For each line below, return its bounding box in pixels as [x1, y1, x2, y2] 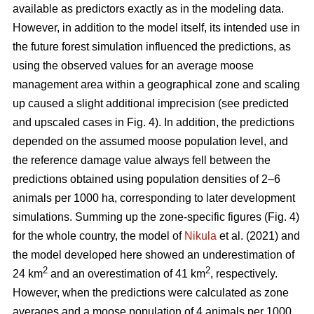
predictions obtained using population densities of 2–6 [13, 172, 280, 185]
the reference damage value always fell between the [13, 153, 271, 166]
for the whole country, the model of [13, 229, 184, 242]
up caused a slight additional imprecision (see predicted [13, 97, 289, 109]
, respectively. [210, 267, 278, 280]
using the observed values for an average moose [13, 59, 254, 71]
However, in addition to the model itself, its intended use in [13, 21, 300, 34]
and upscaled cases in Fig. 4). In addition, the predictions [13, 116, 294, 128]
